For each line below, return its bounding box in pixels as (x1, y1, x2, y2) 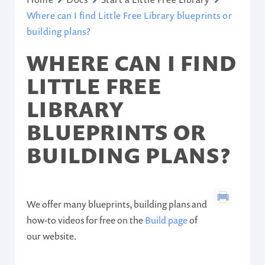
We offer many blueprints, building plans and (27, 198, 207, 211)
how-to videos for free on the (27, 214, 145, 227)
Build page (145, 214, 188, 227)
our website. (27, 230, 77, 243)
